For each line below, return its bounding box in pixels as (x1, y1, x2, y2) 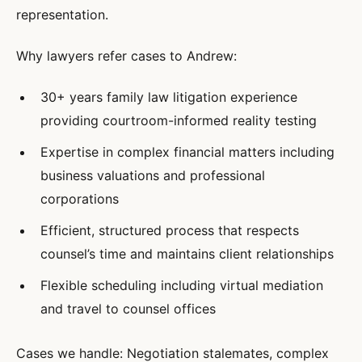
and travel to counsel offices (40, 301, 216, 317)
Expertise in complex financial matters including (40, 144, 335, 160)
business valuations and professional (40, 167, 265, 183)
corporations (40, 191, 119, 207)
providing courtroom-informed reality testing (40, 112, 317, 128)
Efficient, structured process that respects (40, 222, 299, 238)
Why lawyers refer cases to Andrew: (16, 48, 237, 64)
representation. (16, 6, 108, 23)
